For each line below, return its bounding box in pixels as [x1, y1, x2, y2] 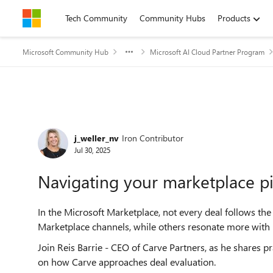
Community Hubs [140, 12, 205, 24]
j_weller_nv [74, 132, 119, 144]
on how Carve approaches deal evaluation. [38, 255, 216, 268]
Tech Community [65, 12, 127, 24]
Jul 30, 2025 [74, 144, 110, 155]
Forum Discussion [21, 111, 174, 137]
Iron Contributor [122, 132, 183, 144]
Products [218, 12, 250, 24]
